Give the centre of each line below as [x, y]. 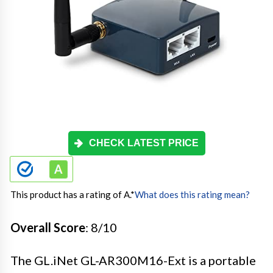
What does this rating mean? [192, 194]
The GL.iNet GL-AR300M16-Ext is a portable [133, 260]
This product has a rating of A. [70, 194]
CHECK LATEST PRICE [144, 143]
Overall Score [48, 227]
